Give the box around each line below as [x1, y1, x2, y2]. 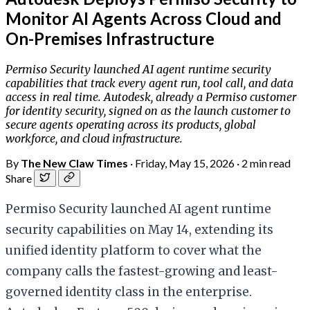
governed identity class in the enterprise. [6, 284, 252, 300]
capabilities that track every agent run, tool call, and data [6, 75, 293, 90]
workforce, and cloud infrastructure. [6, 131, 183, 145]
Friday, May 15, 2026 [135, 156, 235, 170]
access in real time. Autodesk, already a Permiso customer [6, 89, 296, 104]
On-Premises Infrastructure [6, 28, 215, 48]
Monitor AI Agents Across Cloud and [6, 8, 282, 28]
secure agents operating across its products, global [6, 117, 256, 131]
